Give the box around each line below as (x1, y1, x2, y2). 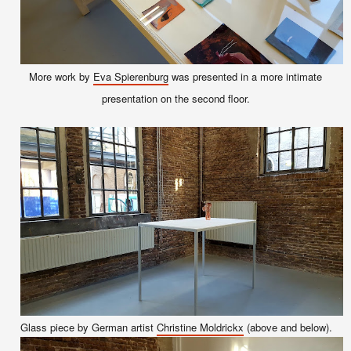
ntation (126, 90, 157, 106)
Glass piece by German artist (20, 319, 157, 335)
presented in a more (190, 68, 286, 84)
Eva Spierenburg (93, 68, 168, 84)
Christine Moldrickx (156, 319, 244, 335)
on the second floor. (160, 90, 250, 106)
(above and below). (243, 319, 335, 335)
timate (294, 68, 322, 84)
